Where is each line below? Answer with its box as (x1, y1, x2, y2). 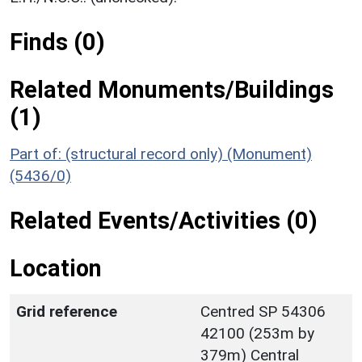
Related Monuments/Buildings (10, 75, 334, 103)
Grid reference (16, 301, 117, 321)
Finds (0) (10, 27, 105, 56)
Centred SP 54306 (200, 301, 326, 321)
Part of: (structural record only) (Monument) (10, 144, 312, 163)
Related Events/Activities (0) (10, 206, 318, 234)
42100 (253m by (200, 323, 314, 343)
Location (10, 254, 102, 282)
